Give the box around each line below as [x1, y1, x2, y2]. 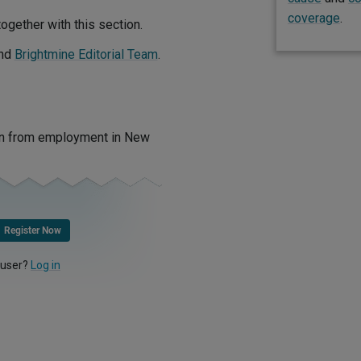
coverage [287, 10, 340, 26]
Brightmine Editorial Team [14, 47, 158, 62]
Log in [31, 259, 60, 272]
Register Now [4, 225, 61, 237]
